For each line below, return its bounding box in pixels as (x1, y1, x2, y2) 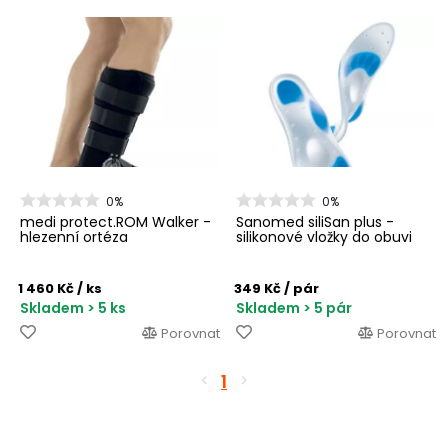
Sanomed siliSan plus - (236, 211, 394, 232)
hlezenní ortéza (20, 226, 128, 247)
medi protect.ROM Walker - (20, 211, 211, 232)
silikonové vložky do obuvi (236, 226, 412, 247)
